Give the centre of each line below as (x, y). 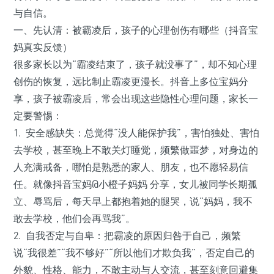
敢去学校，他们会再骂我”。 (74, 219)
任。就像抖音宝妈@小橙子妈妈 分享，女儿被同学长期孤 (135, 184)
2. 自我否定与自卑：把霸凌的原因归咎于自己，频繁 (127, 236)
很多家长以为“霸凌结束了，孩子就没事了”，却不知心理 (135, 65)
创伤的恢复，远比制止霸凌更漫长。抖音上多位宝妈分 (131, 82)
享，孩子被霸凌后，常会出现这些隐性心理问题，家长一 (136, 99)
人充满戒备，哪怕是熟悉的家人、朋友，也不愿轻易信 (131, 167)
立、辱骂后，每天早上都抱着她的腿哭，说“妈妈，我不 (133, 202)
